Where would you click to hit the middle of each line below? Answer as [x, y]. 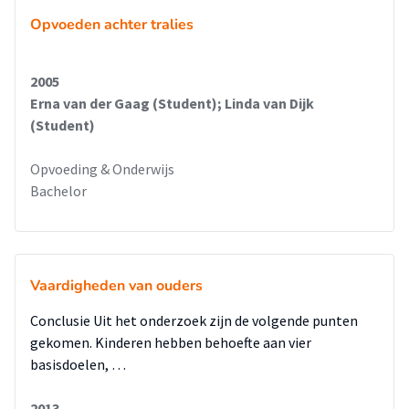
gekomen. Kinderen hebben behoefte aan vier [171, 342]
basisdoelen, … [78, 364]
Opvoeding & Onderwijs [102, 168]
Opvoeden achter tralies [112, 24]
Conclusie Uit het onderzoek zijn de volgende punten [194, 320]
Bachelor [58, 190]
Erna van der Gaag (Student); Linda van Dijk [172, 103]
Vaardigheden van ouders [116, 285]
